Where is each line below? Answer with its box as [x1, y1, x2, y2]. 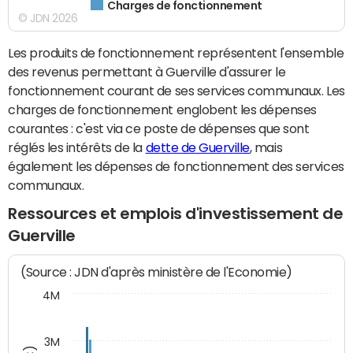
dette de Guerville [145, 141, 250, 154]
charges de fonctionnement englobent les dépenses [8, 103, 317, 117]
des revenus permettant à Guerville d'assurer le [8, 65, 286, 79]
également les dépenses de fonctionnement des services [8, 160, 344, 173]
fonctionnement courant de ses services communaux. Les [8, 84, 345, 98]
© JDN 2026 [18, 13, 78, 24]
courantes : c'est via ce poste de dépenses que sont [8, 122, 310, 136]
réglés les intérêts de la [8, 141, 146, 154]
